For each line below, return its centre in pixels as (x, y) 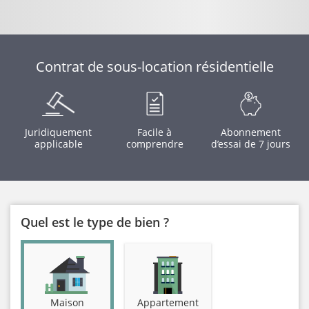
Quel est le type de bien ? (95, 222)
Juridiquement (59, 132)
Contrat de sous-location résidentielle (154, 67)
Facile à (154, 132)
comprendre (154, 144)
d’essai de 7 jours (250, 144)
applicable (58, 144)
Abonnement (250, 132)
